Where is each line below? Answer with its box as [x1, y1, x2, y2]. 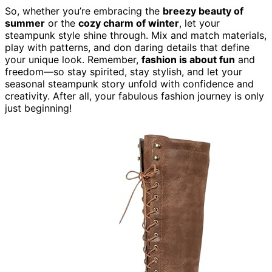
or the [45, 16, 78, 29]
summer [5, 16, 45, 29]
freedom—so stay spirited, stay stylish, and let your [5, 65, 242, 78]
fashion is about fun [141, 53, 235, 66]
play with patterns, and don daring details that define [5, 41, 250, 53]
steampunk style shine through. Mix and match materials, [5, 29, 267, 41]
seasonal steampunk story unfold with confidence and [5, 77, 254, 90]
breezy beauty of [163, 4, 243, 17]
